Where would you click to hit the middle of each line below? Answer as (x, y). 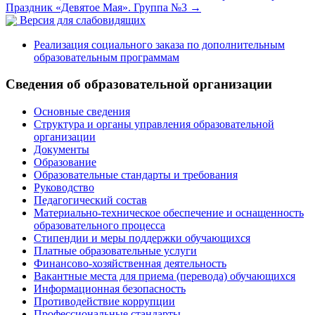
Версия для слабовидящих (81, 20)
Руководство (64, 188)
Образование (65, 162)
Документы (62, 150)
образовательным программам (107, 57)
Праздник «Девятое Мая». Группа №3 (98, 8)
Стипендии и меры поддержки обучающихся (142, 238)
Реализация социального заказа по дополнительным (159, 44)
